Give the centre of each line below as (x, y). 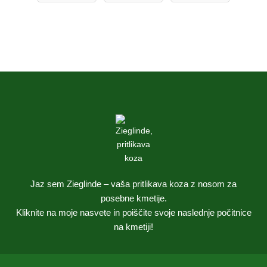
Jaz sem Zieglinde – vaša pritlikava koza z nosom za (133, 184)
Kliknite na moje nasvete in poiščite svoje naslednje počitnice (133, 212)
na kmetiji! (133, 226)
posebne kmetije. (133, 198)
